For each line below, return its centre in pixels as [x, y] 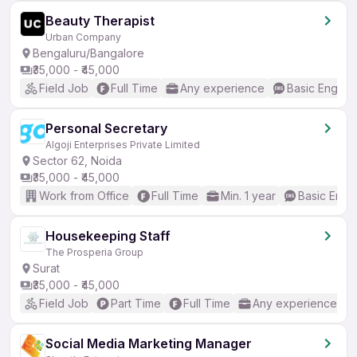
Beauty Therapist [100, 21]
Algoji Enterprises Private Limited [123, 145]
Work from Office [84, 196]
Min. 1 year [248, 196]
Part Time [136, 303]
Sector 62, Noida [77, 161]
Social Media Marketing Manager [149, 343]
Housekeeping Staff [108, 236]
